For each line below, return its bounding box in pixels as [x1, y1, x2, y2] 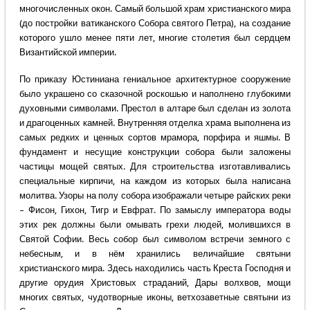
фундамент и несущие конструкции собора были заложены [19, 147, 291, 158]
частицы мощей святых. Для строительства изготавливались [19, 161, 291, 172]
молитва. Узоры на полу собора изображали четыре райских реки [19, 190, 291, 201]
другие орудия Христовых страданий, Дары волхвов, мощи [19, 277, 291, 289]
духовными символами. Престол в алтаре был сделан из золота [19, 103, 291, 114]
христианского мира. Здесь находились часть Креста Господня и [19, 263, 291, 274]
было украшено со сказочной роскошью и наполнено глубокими [19, 89, 291, 100]
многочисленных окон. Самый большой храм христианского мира [19, 3, 291, 15]
